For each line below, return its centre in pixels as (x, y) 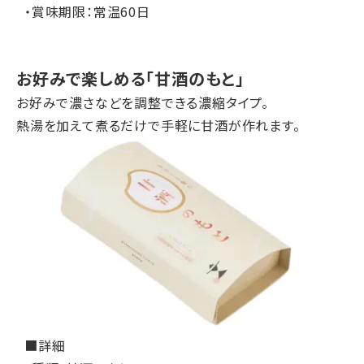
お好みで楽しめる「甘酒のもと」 (130, 78)
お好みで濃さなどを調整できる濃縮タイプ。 (143, 102)
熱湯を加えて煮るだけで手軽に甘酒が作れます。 (158, 125)
